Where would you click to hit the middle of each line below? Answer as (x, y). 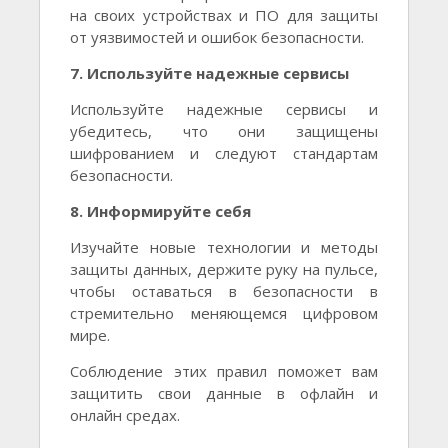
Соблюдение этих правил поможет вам (224, 371)
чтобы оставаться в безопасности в (224, 291)
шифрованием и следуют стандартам (224, 153)
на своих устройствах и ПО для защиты (224, 15)
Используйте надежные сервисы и (224, 109)
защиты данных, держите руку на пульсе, (224, 269)
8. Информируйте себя (160, 211)
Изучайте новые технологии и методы (224, 247)
